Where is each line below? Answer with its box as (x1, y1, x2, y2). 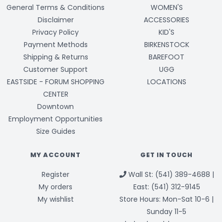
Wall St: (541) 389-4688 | (126, 169, 214, 179)
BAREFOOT (149, 52, 184, 62)
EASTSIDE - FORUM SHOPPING (6, 77, 105, 87)
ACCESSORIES (144, 15, 189, 25)
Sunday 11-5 (147, 206, 186, 217)
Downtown (37, 102, 74, 112)
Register (42, 169, 69, 179)
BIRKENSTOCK (144, 40, 189, 50)
